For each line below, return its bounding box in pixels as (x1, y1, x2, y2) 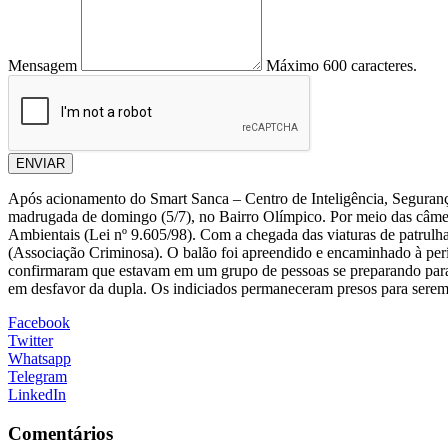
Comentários (8, 422, 113, 444)
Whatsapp (8, 350, 71, 368)
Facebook (8, 314, 70, 332)
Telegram (8, 368, 67, 386)
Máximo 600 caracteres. (266, 57, 417, 75)
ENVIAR (16, 156, 65, 172)
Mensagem (8, 57, 77, 75)
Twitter (8, 332, 53, 350)
